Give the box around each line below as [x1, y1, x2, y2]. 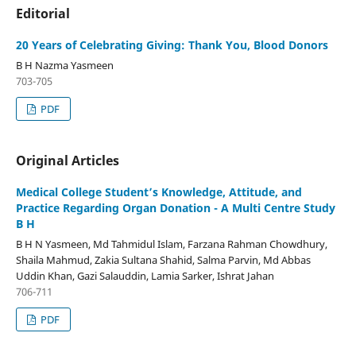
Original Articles [15, 152, 119, 170]
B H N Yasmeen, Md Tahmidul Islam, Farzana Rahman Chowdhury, [15, 237, 327, 252]
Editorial [15, 5, 70, 23]
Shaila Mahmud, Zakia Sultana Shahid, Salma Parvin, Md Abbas [15, 253, 311, 268]
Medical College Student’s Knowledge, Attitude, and [15, 184, 302, 200]
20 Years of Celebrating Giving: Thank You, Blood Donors [15, 37, 328, 53]
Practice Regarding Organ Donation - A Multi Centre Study [15, 200, 335, 216]
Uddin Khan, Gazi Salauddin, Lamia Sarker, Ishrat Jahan [15, 269, 274, 284]
